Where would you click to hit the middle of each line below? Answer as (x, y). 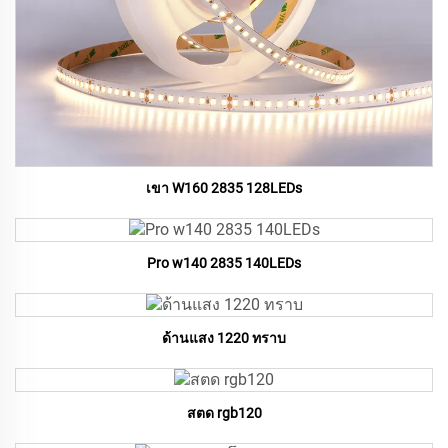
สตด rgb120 (224, 413)
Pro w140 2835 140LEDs (224, 263)
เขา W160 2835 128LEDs (224, 188)
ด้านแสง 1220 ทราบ (224, 338)
